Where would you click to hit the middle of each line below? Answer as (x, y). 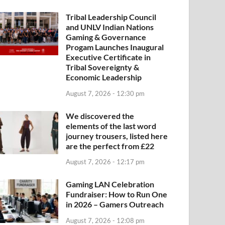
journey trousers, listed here (117, 136)
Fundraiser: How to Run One (117, 194)
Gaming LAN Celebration (110, 184)
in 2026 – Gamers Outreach (115, 204)
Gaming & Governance (106, 37)
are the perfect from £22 (110, 146)
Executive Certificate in (108, 57)
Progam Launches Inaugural (115, 47)
